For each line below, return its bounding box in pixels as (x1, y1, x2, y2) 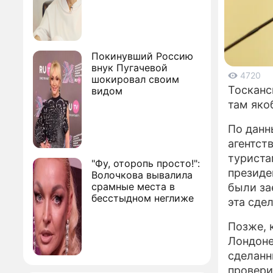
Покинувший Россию (91, 50, 193, 62)
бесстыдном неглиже (91, 192, 194, 204)
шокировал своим (91, 73, 179, 85)
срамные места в (91, 180, 175, 193)
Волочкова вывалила (91, 169, 193, 181)
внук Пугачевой (91, 62, 168, 74)
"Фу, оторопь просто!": (91, 157, 200, 169)
